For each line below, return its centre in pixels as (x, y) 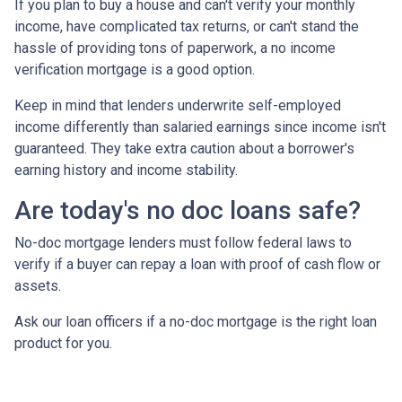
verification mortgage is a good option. (135, 69)
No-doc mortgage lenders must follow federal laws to (183, 242)
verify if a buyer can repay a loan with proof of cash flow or (197, 264)
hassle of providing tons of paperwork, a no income (175, 48)
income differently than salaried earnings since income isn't (200, 127)
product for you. (63, 343)
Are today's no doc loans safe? (191, 210)
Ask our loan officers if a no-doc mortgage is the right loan (196, 321)
